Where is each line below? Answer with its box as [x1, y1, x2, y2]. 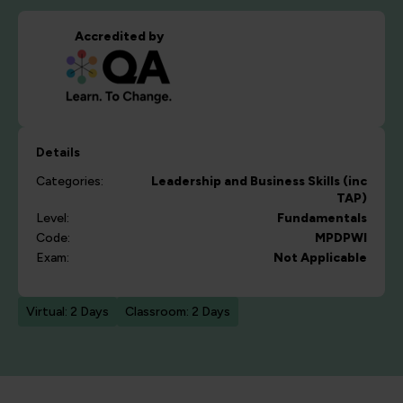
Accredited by [74, 29, 164, 45]
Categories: [36, 174, 103, 190]
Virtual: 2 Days [26, 304, 109, 320]
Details [36, 145, 80, 161]
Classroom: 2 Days [125, 304, 230, 320]
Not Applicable [273, 250, 367, 266]
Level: [36, 210, 69, 227]
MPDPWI [315, 230, 367, 246]
